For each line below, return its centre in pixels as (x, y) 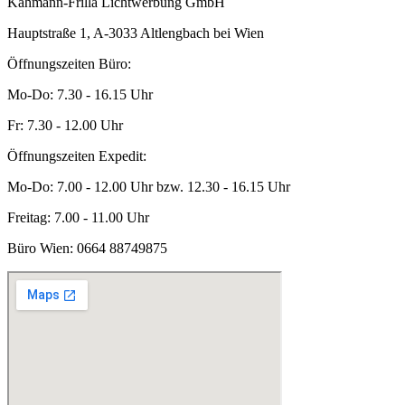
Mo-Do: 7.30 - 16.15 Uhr (80, 95)
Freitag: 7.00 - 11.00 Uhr (78, 218)
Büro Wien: (40, 249)
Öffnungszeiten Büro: (69, 64)
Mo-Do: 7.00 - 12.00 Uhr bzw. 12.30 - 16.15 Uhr (149, 187)
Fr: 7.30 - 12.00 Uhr (65, 126)
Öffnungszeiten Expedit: (77, 156)
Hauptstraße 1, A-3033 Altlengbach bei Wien (136, 33)
